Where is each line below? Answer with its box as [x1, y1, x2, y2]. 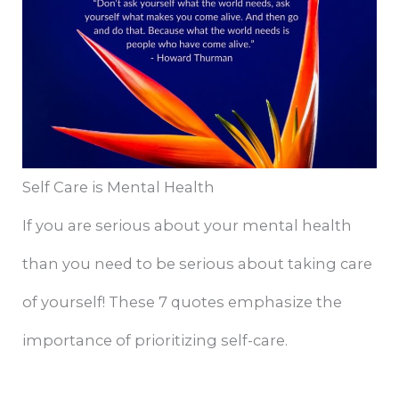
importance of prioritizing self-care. [22, 331, 289, 350]
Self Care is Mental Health [22, 178, 216, 197]
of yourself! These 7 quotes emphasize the [22, 293, 343, 312]
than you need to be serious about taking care [22, 255, 373, 273]
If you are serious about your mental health [22, 216, 353, 235]
